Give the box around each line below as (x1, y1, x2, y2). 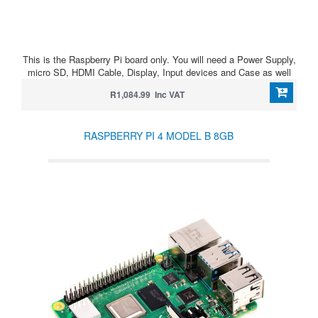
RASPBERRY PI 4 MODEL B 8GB (83, 128, 234, 143)
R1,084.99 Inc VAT (109, 88, 185, 101)
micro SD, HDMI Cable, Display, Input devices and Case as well (27, 65, 291, 79)
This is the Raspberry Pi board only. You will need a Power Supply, (22, 53, 296, 66)
